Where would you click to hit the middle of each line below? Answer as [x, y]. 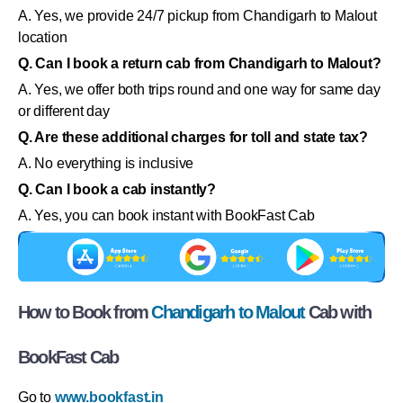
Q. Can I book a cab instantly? [117, 190]
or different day [64, 112]
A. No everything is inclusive [106, 164]
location [43, 38]
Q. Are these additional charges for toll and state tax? [193, 138]
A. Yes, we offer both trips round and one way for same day [199, 90]
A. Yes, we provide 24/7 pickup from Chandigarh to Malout [197, 16]
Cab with [338, 313]
